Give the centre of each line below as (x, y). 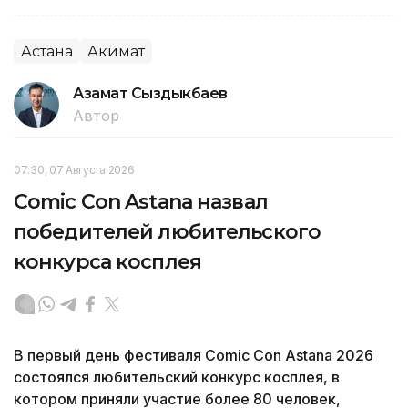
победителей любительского (167, 231)
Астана (47, 51)
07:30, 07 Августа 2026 (74, 169)
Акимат (116, 51)
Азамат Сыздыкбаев (150, 93)
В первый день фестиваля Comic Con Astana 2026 (194, 355)
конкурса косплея (107, 261)
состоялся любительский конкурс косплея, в (177, 377)
